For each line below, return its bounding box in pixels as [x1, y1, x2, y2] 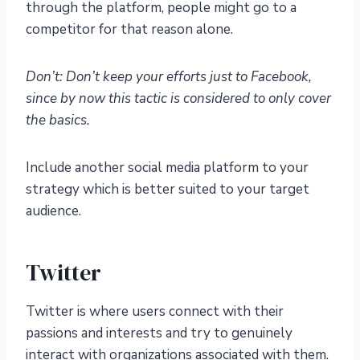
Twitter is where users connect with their [26, 301, 284, 321]
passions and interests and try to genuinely [26, 323, 292, 342]
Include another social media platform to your [26, 157, 309, 177]
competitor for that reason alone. [26, 19, 233, 39]
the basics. [26, 110, 90, 129]
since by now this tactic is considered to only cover [26, 88, 331, 108]
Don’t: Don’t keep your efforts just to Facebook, [26, 67, 312, 86]
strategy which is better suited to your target [26, 179, 309, 198]
